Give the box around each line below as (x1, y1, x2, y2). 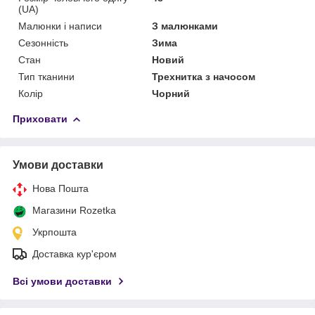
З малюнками (152, 20, 219, 32)
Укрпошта (32, 226, 77, 238)
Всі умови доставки (13, 275, 112, 287)
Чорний (152, 87, 191, 99)
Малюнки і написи (18, 20, 102, 32)
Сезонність (18, 37, 68, 49)
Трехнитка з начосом (152, 70, 256, 82)
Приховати (13, 112, 67, 124)
